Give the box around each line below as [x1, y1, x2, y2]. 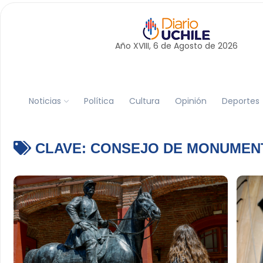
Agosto [173, 40, 203, 52]
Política [83, 95, 114, 107]
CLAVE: [31, 140, 90, 156]
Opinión [174, 95, 207, 107]
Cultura [129, 95, 160, 107]
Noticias [28, 95, 61, 107]
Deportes [221, 95, 259, 107]
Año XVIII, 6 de [114, 40, 174, 52]
